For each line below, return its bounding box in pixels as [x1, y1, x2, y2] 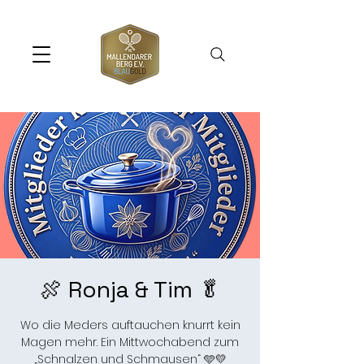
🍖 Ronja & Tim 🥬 [39, 275, 221, 304]
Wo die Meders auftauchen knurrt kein [19, 317, 240, 333]
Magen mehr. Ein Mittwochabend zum [21, 334, 239, 350]
